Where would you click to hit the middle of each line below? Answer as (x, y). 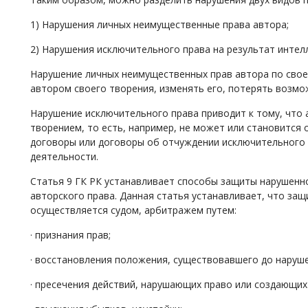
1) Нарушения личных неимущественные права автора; (159, 24)
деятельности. (64, 156)
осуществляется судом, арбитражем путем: (133, 210)
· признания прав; (70, 235)
